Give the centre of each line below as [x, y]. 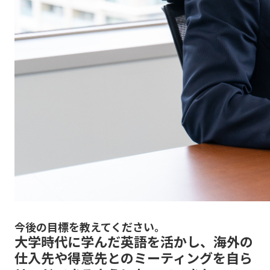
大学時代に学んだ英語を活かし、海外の [134, 241]
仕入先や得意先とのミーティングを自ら [133, 257]
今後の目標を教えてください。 [90, 226]
